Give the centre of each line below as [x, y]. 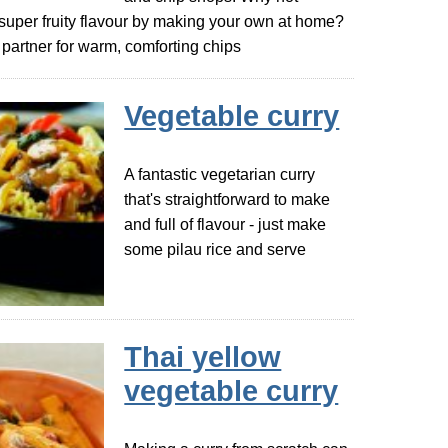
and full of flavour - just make [225, 225]
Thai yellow [203, 357]
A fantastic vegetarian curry [220, 175]
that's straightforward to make [227, 200]
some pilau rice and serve [215, 250]
